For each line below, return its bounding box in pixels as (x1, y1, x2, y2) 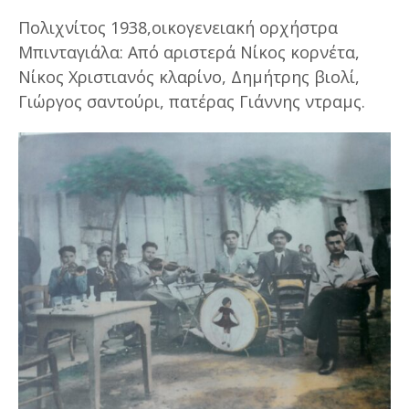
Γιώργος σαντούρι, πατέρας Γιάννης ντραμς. (18, 89, 365, 112)
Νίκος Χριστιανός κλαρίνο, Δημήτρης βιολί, (18, 65, 360, 88)
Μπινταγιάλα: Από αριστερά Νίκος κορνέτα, (18, 40, 360, 63)
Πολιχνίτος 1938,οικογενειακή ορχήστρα (18, 16, 338, 38)
